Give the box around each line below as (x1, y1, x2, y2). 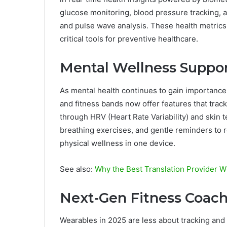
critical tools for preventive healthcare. (60, 34, 198, 44)
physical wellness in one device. (60, 138, 175, 148)
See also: (60, 164, 95, 174)
